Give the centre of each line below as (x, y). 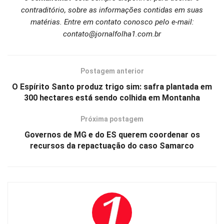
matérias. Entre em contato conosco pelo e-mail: (112, 22)
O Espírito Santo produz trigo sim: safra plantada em (112, 87)
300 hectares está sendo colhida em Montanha (112, 98)
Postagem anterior (112, 71)
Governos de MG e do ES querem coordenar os (112, 135)
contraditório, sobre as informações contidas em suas (112, 10)
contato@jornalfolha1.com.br (112, 34)
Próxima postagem (112, 119)
